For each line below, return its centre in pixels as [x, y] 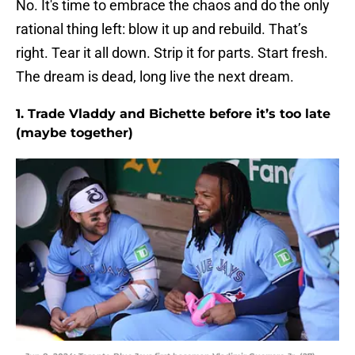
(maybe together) [74, 133]
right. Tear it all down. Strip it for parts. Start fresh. [172, 53]
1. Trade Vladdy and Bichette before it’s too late [173, 114]
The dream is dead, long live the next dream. [155, 77]
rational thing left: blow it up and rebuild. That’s [162, 29]
